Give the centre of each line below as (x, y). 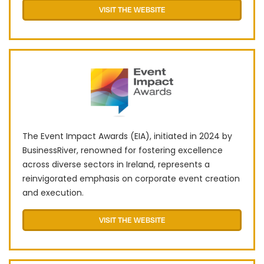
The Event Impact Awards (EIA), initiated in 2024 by (127, 136)
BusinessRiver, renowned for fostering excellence (123, 151)
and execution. (53, 193)
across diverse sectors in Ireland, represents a (116, 165)
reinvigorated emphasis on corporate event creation (131, 179)
